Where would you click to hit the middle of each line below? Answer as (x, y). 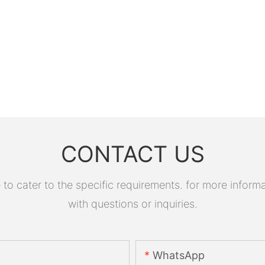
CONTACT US (132, 154)
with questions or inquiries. (132, 203)
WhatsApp (179, 256)
